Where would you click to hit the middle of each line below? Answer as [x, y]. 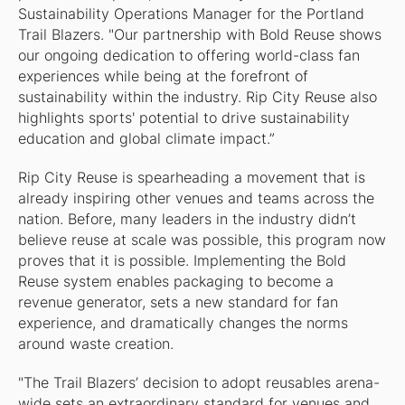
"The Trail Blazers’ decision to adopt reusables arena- [198, 383]
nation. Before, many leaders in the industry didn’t [187, 220]
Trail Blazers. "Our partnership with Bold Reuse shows [199, 35]
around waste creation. [95, 344]
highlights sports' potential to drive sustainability [184, 118]
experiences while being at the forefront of [163, 77]
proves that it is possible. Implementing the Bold [182, 261]
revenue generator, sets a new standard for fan [178, 303]
